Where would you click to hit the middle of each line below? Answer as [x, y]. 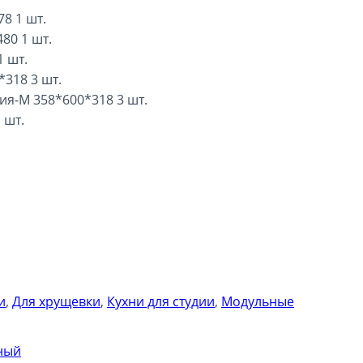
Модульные [258, 301]
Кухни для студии [161, 301]
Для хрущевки [56, 301]
